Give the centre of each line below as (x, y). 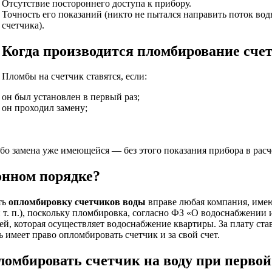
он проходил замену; (45, 108)
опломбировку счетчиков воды (77, 202)
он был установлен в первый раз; (71, 97)
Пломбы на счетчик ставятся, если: (74, 76)
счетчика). (23, 25)
